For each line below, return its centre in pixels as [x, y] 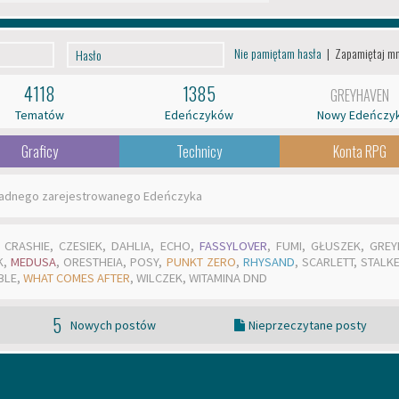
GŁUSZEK [335, 246]
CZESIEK [81, 246]
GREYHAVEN [359, 95]
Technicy [199, 151]
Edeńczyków [199, 115]
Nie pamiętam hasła [278, 53]
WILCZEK [159, 278]
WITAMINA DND [228, 278]
